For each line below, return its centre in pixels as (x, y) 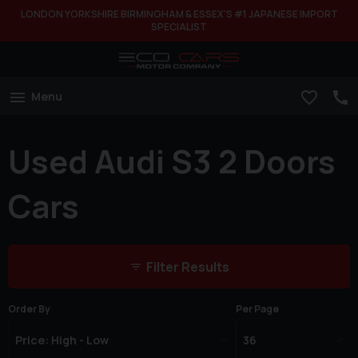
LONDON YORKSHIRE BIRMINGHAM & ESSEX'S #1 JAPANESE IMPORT (179, 14)
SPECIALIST (179, 27)
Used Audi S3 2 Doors (172, 161)
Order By (29, 309)
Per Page (258, 309)
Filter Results (187, 267)
